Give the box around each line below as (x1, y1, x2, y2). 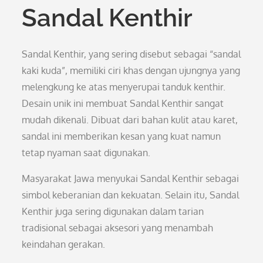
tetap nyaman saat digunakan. (22, 147, 151, 159)
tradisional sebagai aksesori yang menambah (22, 222, 214, 234)
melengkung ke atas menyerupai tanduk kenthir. (22, 81, 226, 93)
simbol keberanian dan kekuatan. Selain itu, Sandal (22, 189, 240, 201)
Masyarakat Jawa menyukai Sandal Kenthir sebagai (22, 173, 240, 184)
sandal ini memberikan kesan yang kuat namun (22, 130, 221, 142)
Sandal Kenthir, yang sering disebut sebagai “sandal (22, 48, 241, 60)
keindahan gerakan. (22, 238, 106, 250)
